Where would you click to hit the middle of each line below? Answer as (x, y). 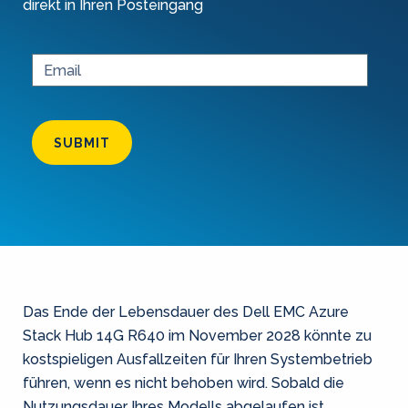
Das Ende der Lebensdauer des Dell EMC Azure (186, 312)
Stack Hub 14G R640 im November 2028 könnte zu (197, 336)
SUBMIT (82, 143)
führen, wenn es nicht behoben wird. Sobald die (184, 383)
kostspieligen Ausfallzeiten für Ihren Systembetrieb (198, 359)
